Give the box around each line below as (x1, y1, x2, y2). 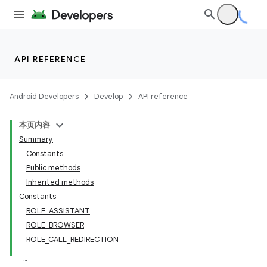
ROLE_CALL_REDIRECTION (26, 234, 119, 244)
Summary (19, 134, 53, 144)
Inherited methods (26, 177, 94, 187)
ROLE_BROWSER (26, 220, 84, 230)
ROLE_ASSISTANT (26, 206, 90, 216)
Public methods (26, 163, 80, 173)
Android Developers (10, 91, 79, 101)
